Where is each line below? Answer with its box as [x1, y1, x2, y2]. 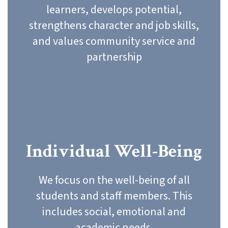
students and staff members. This [36, 187, 192, 204]
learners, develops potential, [46, 2, 182, 18]
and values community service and [33, 33, 195, 50]
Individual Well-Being [26, 139, 202, 163]
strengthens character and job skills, [29, 17, 199, 34]
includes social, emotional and [42, 203, 186, 220]
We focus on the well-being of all [38, 172, 190, 188]
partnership [86, 49, 142, 66]
